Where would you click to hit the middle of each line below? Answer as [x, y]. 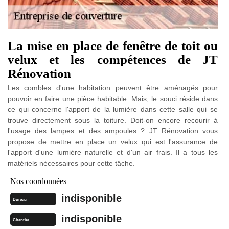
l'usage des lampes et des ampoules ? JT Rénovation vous [113, 131]
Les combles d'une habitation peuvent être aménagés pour [113, 88]
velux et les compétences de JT [113, 59]
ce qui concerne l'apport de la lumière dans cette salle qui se [113, 109]
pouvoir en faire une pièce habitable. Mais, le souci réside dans [113, 98]
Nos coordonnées [38, 181]
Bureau [20, 199]
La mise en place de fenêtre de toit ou [113, 45]
